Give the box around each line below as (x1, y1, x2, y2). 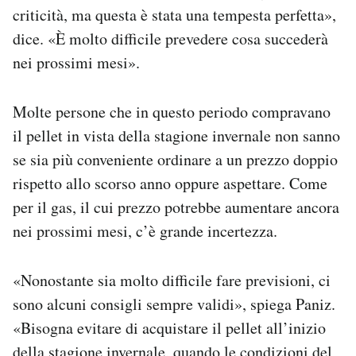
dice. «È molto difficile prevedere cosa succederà (13, 28, 328, 50)
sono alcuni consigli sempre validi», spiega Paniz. (13, 293, 335, 315)
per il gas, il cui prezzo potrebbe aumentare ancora (13, 196, 339, 219)
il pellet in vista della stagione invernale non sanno (13, 125, 340, 147)
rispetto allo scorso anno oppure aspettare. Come (13, 172, 327, 195)
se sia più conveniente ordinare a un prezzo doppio (13, 149, 338, 171)
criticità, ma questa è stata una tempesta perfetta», (13, 4, 336, 26)
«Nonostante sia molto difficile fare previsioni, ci (13, 269, 331, 292)
